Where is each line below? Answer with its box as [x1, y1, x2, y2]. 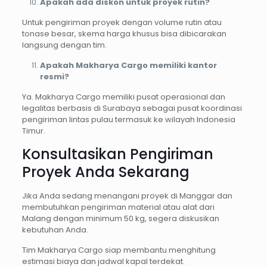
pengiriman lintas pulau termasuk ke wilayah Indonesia [21, 113, 235, 125]
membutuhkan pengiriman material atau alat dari [21, 201, 215, 213]
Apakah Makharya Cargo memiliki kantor [39, 59, 217, 71]
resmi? [39, 70, 69, 82]
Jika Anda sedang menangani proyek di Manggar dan [21, 190, 232, 201]
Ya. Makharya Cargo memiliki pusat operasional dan [21, 91, 225, 103]
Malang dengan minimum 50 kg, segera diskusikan [21, 212, 219, 224]
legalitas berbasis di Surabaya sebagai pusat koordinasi [21, 102, 242, 114]
